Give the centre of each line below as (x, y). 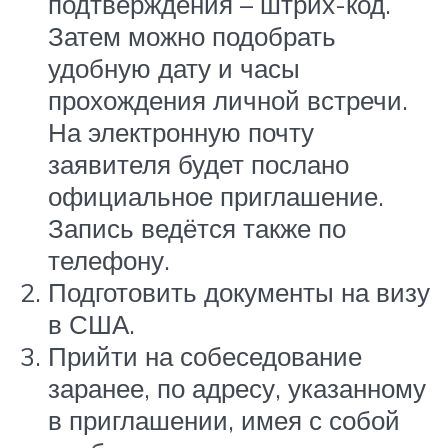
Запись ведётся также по (197, 227)
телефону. (109, 259)
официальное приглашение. (216, 195)
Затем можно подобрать (192, 35)
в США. (91, 323)
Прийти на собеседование (205, 355)
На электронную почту (181, 131)
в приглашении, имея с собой (224, 419)
